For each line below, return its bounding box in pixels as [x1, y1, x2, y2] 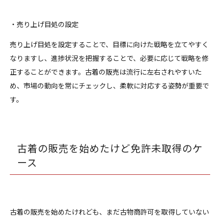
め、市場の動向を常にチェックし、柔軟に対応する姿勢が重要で [10, 80, 209, 90]
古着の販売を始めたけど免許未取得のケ [17, 140, 203, 155]
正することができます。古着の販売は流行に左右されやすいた [10, 66, 202, 77]
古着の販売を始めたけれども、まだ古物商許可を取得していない [10, 206, 209, 217]
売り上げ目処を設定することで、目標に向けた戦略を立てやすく [10, 39, 209, 49]
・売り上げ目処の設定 [10, 19, 79, 29]
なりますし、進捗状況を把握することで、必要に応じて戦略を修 [10, 53, 209, 63]
